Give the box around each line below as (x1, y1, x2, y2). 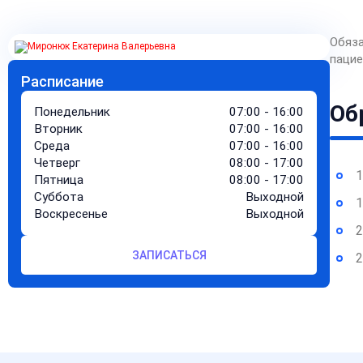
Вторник (34, 122, 83, 136)
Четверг (34, 156, 80, 170)
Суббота (34, 190, 83, 204)
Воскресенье (34, 207, 108, 221)
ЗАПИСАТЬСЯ (131, 249, 207, 262)
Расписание (21, 73, 104, 91)
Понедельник (34, 105, 110, 119)
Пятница (34, 173, 83, 187)
